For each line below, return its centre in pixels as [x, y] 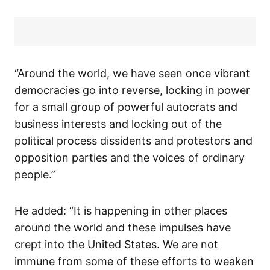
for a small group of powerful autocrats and [126, 107]
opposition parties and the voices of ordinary [130, 158]
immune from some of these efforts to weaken [134, 262]
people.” [35, 175]
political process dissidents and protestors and [133, 141]
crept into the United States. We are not [116, 245]
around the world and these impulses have [123, 228]
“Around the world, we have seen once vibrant [132, 74]
